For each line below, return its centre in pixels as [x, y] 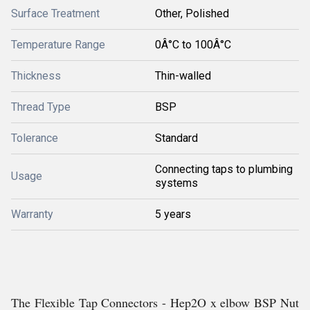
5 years [173, 214]
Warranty [32, 214]
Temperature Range [58, 45]
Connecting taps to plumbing [224, 169]
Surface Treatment [55, 13]
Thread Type [41, 107]
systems [176, 183]
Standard [176, 138]
